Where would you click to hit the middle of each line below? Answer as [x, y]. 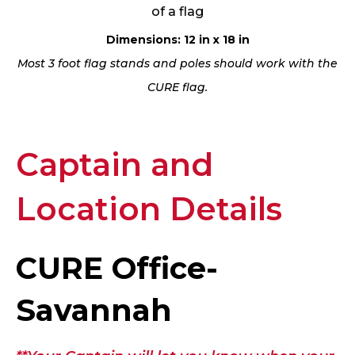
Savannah [94, 311]
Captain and [115, 165]
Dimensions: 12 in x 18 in [177, 40]
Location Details [149, 209]
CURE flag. [177, 88]
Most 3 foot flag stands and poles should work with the [177, 64]
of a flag [177, 12]
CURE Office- [117, 269]
